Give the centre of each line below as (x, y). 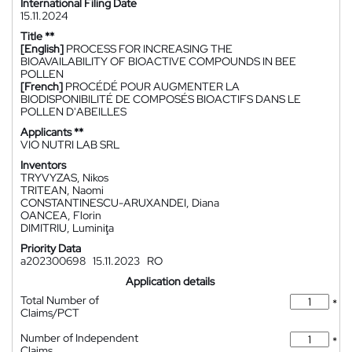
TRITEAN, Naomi (62, 190)
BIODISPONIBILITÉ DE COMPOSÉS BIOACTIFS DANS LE (161, 99)
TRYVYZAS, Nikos (64, 178)
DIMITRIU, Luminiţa (67, 228)
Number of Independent (79, 338)
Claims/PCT (50, 313)
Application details (170, 281)
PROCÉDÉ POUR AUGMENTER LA (152, 86)
